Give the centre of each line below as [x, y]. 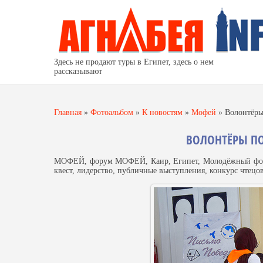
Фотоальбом [112, 112]
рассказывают [78, 71]
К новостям [162, 112]
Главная [68, 112]
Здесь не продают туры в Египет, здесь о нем [134, 62]
